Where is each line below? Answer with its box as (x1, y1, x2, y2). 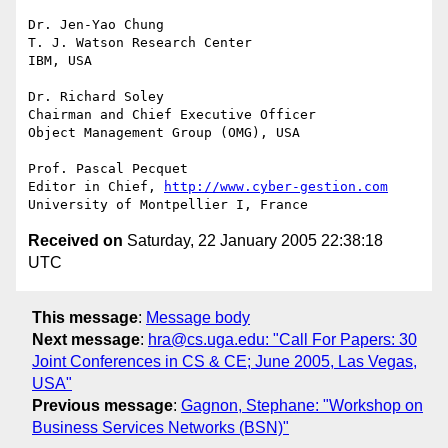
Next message (32, 330, 140, 348)
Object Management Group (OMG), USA (28, 125, 300, 141)
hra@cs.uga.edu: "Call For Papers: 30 (148, 330, 417, 348)
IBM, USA (28, 53, 92, 69)
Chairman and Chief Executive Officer (28, 107, 316, 123)
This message (32, 308, 138, 326)
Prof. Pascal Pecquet (28, 161, 188, 177)
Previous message (32, 396, 173, 414)
